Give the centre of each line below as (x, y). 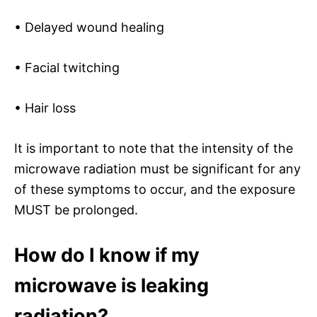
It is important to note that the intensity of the (154, 148)
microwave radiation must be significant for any (157, 168)
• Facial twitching (67, 67)
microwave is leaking (111, 285)
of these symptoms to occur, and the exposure (155, 189)
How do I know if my (107, 255)
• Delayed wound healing (89, 27)
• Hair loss (45, 108)
